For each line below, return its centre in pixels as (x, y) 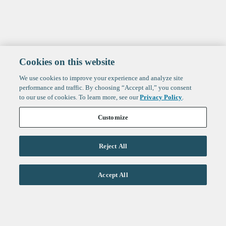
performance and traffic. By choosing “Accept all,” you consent (106, 88)
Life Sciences (44, 161)
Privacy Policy (161, 97)
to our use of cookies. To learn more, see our (80, 97)
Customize (113, 117)
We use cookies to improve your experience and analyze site (101, 78)
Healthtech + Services (65, 194)
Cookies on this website (67, 62)
